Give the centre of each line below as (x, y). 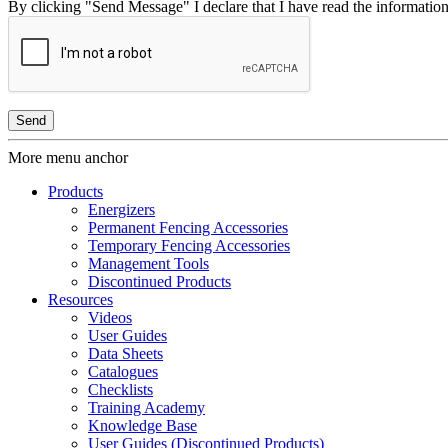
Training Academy (146, 408)
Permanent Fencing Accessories (188, 228)
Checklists (120, 390)
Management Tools (148, 264)
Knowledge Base (142, 426)
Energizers (121, 210)
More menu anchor (68, 158)
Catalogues (123, 372)
